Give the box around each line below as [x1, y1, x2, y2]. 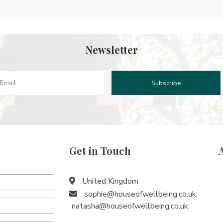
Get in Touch [69, 144, 131, 157]
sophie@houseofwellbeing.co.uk [84, 189, 196, 200]
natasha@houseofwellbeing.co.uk [72, 201, 188, 212]
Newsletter [85, 43, 138, 56]
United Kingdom [80, 176, 138, 187]
